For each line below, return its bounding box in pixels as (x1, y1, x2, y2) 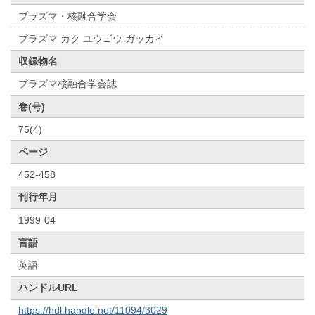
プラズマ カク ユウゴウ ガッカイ (18, 33, 165, 45)
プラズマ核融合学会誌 (18, 78, 117, 90)
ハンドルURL (18, 282, 79, 294)
